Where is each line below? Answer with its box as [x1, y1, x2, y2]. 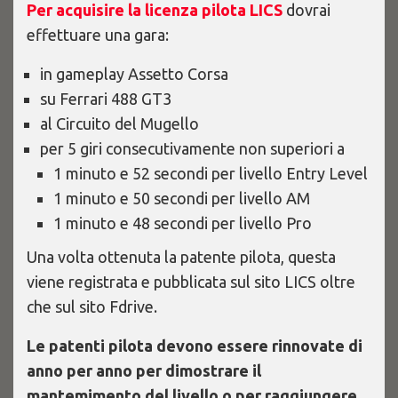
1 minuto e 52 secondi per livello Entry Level [53, 164, 368, 182]
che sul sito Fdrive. [27, 298, 157, 315]
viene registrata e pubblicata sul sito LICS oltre [27, 273, 355, 291]
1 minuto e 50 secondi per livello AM [53, 189, 310, 207]
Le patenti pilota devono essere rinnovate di [27, 337, 362, 354]
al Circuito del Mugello [40, 115, 199, 132]
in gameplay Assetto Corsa [40, 65, 228, 83]
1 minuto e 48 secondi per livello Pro [53, 214, 312, 232]
